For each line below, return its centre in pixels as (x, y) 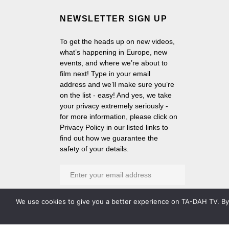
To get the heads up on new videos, (117, 41)
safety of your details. (94, 149)
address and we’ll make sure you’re (117, 84)
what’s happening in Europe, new (113, 52)
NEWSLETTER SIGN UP (113, 19)
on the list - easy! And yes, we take (116, 95)
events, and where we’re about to (114, 63)
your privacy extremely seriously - (114, 106)
